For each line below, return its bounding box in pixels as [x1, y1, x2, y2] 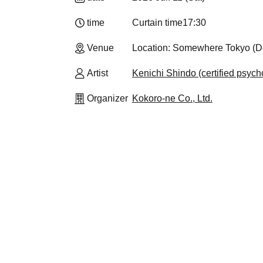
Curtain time [131, 18, 183, 28]
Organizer [87, 93, 128, 103]
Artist [87, 68, 108, 78]
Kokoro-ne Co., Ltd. [131, 93, 213, 103]
